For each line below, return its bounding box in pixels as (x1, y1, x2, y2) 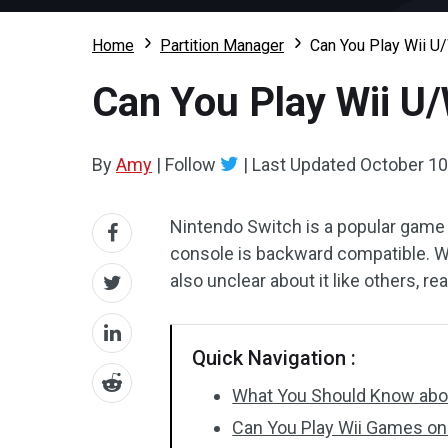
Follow (161, 154, 220, 175)
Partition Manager (160, 36, 284, 55)
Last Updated (248, 154, 360, 175)
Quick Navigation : (192, 346, 357, 370)
